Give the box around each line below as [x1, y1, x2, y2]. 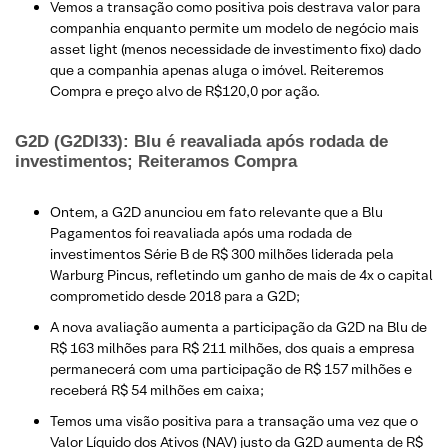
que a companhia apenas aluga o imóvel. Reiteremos [50, 60, 384, 79]
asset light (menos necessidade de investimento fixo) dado [50, 39, 421, 58]
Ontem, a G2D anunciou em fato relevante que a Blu [50, 202, 383, 221]
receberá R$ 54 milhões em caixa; [50, 380, 264, 399]
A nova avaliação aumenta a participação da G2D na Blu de [50, 317, 427, 336]
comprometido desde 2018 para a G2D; [50, 286, 300, 305]
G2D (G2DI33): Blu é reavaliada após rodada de [15, 131, 388, 151]
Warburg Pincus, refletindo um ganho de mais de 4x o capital [50, 265, 433, 284]
